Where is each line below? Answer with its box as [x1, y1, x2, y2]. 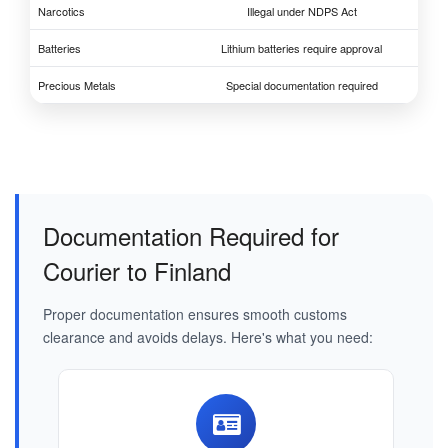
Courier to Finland [43, 253, 231, 289]
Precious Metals [38, 77, 116, 94]
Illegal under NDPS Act [246, 3, 357, 20]
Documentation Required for [43, 218, 339, 254]
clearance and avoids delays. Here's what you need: [43, 327, 373, 348]
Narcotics [38, 3, 85, 20]
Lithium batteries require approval [221, 40, 382, 57]
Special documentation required [225, 77, 378, 94]
